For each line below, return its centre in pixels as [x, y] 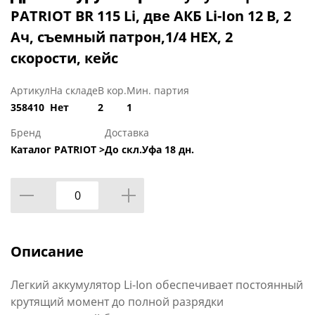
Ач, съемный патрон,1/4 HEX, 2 [122, 37]
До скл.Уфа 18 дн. [149, 150]
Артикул [30, 91]
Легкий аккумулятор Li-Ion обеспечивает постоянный [157, 285]
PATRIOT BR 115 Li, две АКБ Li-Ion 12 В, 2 [151, 16]
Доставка [127, 133]
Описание [47, 252]
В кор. [112, 91]
